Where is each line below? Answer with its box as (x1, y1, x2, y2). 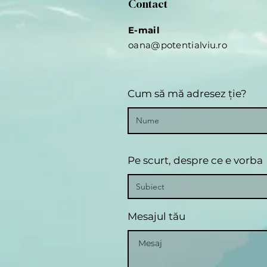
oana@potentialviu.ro (128, 39, 227, 51)
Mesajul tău (128, 210, 185, 222)
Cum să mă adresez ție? (128, 88, 247, 100)
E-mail (128, 24, 160, 36)
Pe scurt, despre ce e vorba (128, 154, 263, 166)
